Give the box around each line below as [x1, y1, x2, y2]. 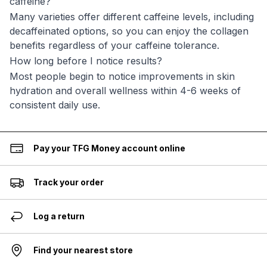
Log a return [33, 211, 85, 221]
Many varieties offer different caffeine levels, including [10, 11, 254, 23]
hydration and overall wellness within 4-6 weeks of [10, 85, 241, 97]
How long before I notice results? [10, 55, 162, 67]
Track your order [33, 177, 104, 187]
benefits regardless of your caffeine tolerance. [10, 39, 219, 51]
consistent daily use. [10, 99, 100, 111]
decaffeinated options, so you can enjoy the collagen [10, 25, 249, 37]
